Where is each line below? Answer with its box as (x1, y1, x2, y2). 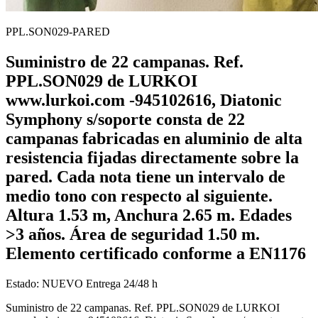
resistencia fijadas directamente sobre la (6, 148, 299, 167)
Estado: (6, 277, 42, 290)
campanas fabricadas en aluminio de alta (6, 128, 302, 148)
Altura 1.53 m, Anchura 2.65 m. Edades (6, 205, 292, 224)
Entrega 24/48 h (83, 277, 158, 290)
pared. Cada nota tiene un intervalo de (6, 167, 285, 186)
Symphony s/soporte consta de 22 (6, 109, 245, 128)
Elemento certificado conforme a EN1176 (6, 243, 306, 263)
